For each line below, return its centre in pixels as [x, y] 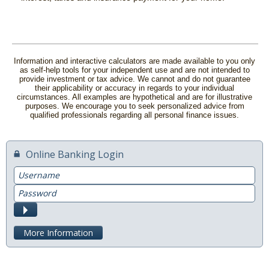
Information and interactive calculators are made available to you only [134, 61]
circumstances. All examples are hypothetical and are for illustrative [134, 97]
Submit [41, 208]
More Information [58, 232]
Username [33, 171]
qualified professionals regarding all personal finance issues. [134, 115]
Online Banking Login [75, 154]
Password [32, 189]
